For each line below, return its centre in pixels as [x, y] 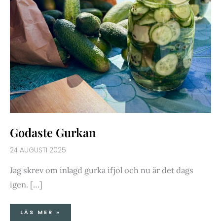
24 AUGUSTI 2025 [38, 150]
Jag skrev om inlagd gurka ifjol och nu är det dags [102, 170]
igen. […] [26, 184]
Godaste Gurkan [53, 132]
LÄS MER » [40, 212]
